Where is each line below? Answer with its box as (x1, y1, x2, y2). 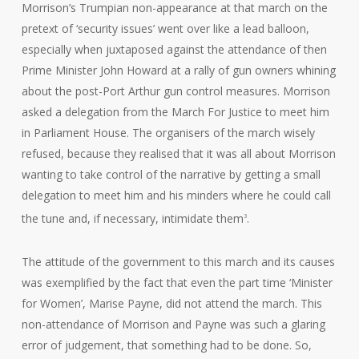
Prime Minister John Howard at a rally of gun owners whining (21, 63, 336, 79)
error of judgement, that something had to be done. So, (21, 337, 312, 353)
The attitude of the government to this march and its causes (21, 253, 335, 269)
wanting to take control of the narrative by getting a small (21, 167, 321, 183)
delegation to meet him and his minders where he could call (21, 188, 331, 204)
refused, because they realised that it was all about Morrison (21, 146, 336, 162)
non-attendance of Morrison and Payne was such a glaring (21, 316, 325, 332)
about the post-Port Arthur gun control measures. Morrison (21, 83, 330, 99)
